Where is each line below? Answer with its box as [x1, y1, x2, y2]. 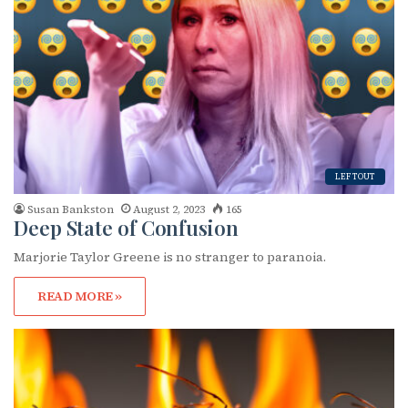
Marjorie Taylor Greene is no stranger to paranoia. [14, 247, 326, 266]
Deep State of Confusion [14, 213, 239, 241]
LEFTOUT [335, 170, 375, 182]
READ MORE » [37, 286, 122, 305]
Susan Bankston [27, 201, 114, 217]
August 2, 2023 [133, 201, 205, 217]
